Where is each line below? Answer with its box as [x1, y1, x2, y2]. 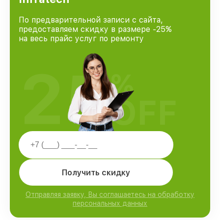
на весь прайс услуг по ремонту [19, 34, 144, 43]
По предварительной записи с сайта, [19, 15, 163, 25]
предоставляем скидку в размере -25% [19, 25, 172, 34]
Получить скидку [62, 167, 130, 177]
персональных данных [73, 199, 147, 207]
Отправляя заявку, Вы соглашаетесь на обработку [26, 191, 194, 198]
